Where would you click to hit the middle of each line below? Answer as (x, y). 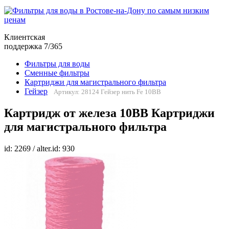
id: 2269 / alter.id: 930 (39, 149)
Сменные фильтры (57, 73)
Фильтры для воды (57, 64)
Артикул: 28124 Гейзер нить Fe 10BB (107, 92)
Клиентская (25, 37)
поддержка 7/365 (33, 47)
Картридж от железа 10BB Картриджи (109, 113)
